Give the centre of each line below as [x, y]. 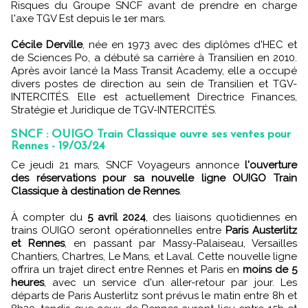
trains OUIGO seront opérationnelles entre [118, 230]
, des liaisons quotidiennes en [221, 217]
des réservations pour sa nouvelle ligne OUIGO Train [154, 178]
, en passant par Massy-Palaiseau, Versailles [180, 243]
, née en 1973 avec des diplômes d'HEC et [190, 45]
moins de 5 [270, 269]
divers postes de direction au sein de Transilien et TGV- [154, 84]
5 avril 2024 [114, 217]
